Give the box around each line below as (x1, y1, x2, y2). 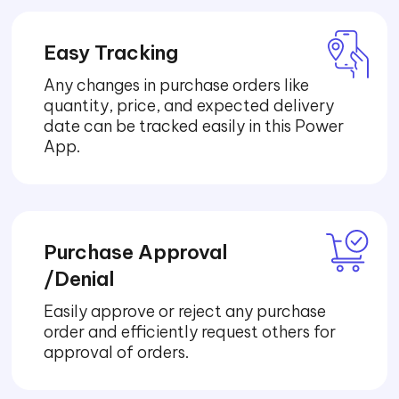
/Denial (44, 266, 116, 292)
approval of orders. (44, 342, 190, 363)
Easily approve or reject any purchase (44, 301, 327, 322)
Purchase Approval (44, 240, 229, 265)
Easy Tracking (44, 40, 179, 66)
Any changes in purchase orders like (44, 75, 310, 96)
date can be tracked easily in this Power (44, 116, 345, 137)
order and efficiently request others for (44, 322, 337, 343)
